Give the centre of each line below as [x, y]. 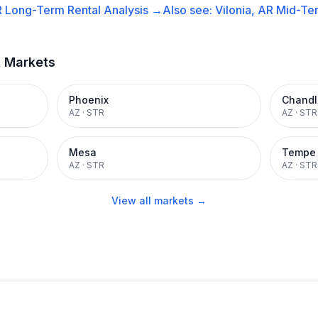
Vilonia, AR [244, 10]
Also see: [189, 10]
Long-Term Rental [53, 10]
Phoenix [89, 100]
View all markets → [159, 201]
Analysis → [132, 10]
